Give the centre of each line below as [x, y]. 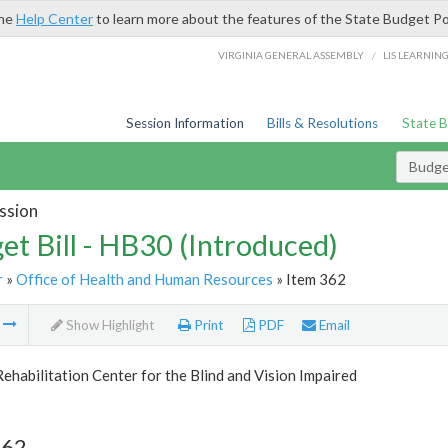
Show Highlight [108, 325]
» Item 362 [309, 278]
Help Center [54, 18]
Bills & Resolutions [323, 123]
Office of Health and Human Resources [144, 278]
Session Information [184, 123]
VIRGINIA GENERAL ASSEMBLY [291, 54]
